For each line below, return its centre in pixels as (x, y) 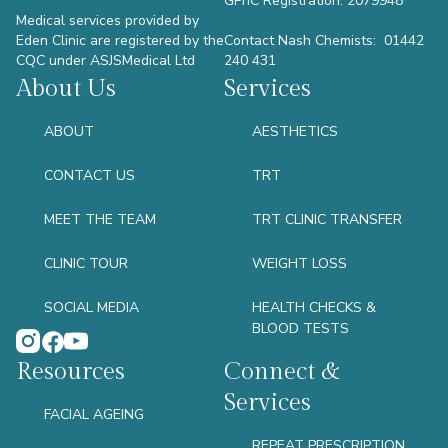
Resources (70, 372)
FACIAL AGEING (94, 415)
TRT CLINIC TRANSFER (327, 220)
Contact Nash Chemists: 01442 (324, 40)
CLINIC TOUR (86, 264)
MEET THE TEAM (100, 220)
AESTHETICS (295, 132)
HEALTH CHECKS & (314, 308)
